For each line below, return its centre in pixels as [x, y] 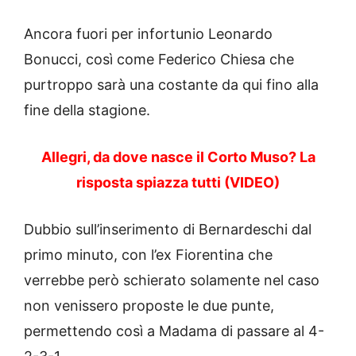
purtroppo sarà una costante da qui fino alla [171, 85]
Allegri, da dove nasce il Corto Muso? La [178, 157]
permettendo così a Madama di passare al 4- [174, 331]
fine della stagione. [87, 110]
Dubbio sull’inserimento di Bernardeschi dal [168, 230]
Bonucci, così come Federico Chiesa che [159, 60]
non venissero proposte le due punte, [149, 306]
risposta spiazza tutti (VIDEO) [178, 183]
